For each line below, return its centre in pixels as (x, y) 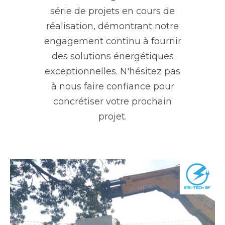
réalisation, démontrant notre (113, 26)
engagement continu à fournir (113, 41)
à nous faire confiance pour (113, 87)
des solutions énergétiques (113, 57)
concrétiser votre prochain (113, 102)
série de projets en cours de (113, 11)
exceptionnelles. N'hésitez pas (113, 72)
